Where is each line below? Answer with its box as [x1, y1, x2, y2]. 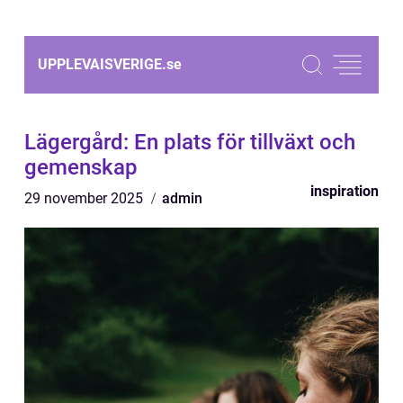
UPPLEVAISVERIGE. [38, 56, 166, 73]
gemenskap [24, 155, 138, 180]
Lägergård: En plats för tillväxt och [24, 130, 355, 155]
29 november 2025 [24, 190, 147, 207]
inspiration [310, 183, 379, 200]
